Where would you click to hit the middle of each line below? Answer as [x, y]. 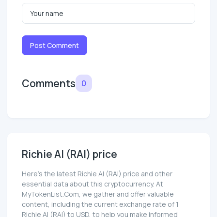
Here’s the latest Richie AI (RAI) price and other [97, 174]
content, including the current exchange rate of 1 [100, 204]
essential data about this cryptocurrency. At [93, 184]
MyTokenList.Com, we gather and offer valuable [98, 194]
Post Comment [54, 46]
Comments [49, 84]
